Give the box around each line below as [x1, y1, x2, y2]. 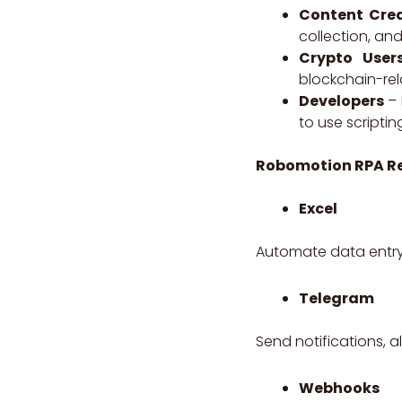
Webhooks [299, 377, 380, 398]
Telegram [299, 287, 374, 309]
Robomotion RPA [256, 154, 387, 176]
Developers [299, 90, 388, 111]
